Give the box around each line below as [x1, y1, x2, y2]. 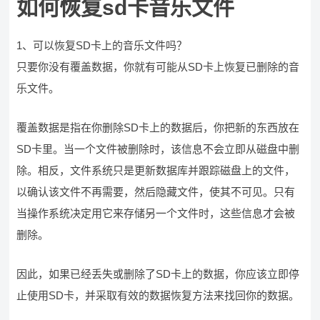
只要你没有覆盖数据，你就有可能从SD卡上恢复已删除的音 [16, 61, 300, 73]
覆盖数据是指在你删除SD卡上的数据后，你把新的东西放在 [16, 121, 300, 134]
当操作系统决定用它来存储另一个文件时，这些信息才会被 [16, 207, 296, 219]
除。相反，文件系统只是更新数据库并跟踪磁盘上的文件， [16, 164, 296, 176]
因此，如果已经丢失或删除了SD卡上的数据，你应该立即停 [16, 268, 300, 280]
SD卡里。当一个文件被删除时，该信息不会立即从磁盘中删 [16, 143, 300, 155]
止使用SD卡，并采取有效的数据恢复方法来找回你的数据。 [16, 289, 300, 301]
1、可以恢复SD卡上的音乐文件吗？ [16, 39, 188, 51]
